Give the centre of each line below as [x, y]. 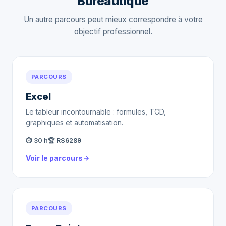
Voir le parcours [54, 158]
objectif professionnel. [113, 32]
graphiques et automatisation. [74, 122]
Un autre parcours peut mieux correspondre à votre [113, 19]
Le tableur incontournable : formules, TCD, [96, 112]
